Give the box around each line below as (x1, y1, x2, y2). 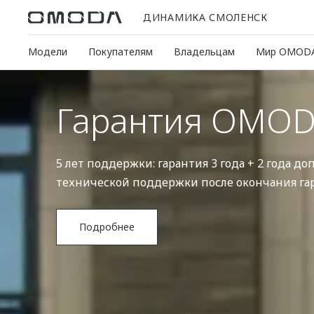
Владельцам (174, 45, 235, 58)
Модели (28, 45, 67, 58)
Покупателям (88, 45, 153, 58)
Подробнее (79, 220, 135, 233)
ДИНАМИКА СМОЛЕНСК (143, 10, 268, 24)
